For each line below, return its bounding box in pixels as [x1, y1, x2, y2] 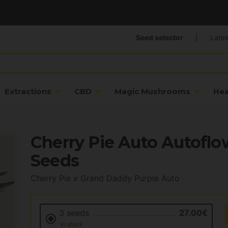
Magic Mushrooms [115, 87, 190, 97]
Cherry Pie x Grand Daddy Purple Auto [31, 173, 180, 184]
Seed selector [135, 33, 183, 42]
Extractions [5, 87, 51, 97]
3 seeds [59, 208, 89, 218]
